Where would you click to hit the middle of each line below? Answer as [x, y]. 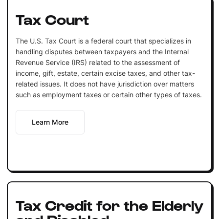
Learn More [50, 122]
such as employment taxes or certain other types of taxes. [109, 94]
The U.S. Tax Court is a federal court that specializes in [103, 41]
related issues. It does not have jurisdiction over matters [105, 84]
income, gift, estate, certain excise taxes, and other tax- [105, 73]
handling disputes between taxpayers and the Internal [102, 51]
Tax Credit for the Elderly [109, 204]
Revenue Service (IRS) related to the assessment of [98, 62]
